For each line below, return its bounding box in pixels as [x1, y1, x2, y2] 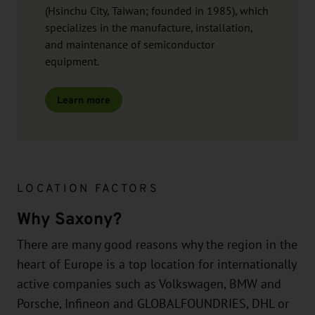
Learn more [57, 92, 110, 107]
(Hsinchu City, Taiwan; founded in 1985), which [45, 4, 269, 18]
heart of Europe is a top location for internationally [17, 257, 296, 271]
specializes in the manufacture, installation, [45, 21, 252, 34]
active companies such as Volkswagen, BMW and [17, 276, 281, 291]
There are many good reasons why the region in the [17, 237, 297, 252]
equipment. [45, 55, 99, 68]
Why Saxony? [17, 206, 122, 231]
